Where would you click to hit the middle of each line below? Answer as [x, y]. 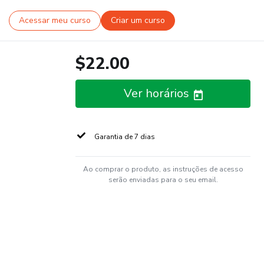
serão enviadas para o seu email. [163, 180]
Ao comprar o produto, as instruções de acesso [163, 169]
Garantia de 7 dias [125, 137]
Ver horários [156, 93]
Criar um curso [138, 21]
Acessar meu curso [55, 21]
